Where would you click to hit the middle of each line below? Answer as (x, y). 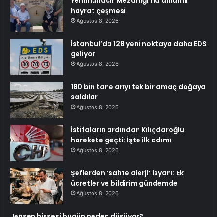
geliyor (83, 54)
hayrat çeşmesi (98, 10)
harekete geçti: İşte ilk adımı (121, 140)
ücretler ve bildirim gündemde (124, 183)
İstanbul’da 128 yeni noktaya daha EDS (139, 43)
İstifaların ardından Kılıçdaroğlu (127, 130)
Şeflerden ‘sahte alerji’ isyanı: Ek (127, 173)
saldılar (84, 97)
